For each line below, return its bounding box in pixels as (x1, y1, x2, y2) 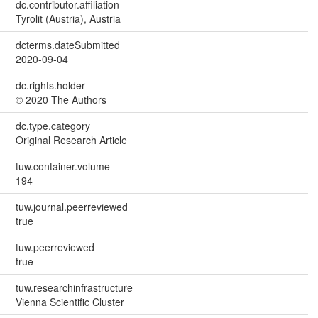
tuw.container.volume (15, 158, 110, 173)
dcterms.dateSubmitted (15, 37, 120, 52)
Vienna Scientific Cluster (15, 294, 124, 309)
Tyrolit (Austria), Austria (15, 11, 121, 26)
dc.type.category (15, 118, 90, 133)
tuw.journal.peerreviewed (15, 199, 128, 214)
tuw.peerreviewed (15, 239, 94, 254)
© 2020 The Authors (15, 92, 106, 106)
